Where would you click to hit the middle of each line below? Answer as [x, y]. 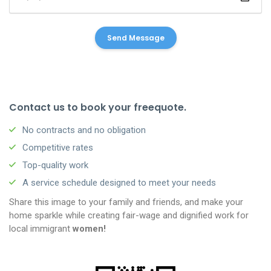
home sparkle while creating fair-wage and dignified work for [129, 215]
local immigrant [40, 228]
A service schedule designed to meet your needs [119, 182]
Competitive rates [58, 147]
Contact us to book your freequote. [98, 107]
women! [88, 228]
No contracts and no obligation [84, 130]
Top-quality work [55, 165]
